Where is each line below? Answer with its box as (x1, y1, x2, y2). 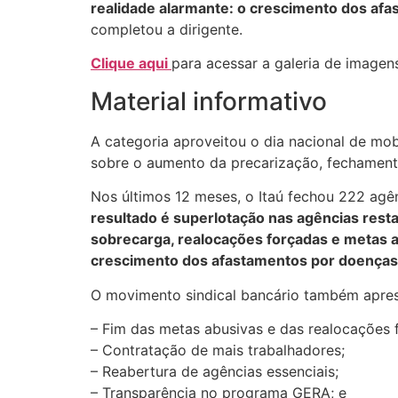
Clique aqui (91, 54, 171, 73)
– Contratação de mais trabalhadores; (91, 340, 345, 359)
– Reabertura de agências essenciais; (91, 362, 338, 380)
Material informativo (91, 85, 327, 116)
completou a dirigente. (91, 20, 243, 38)
